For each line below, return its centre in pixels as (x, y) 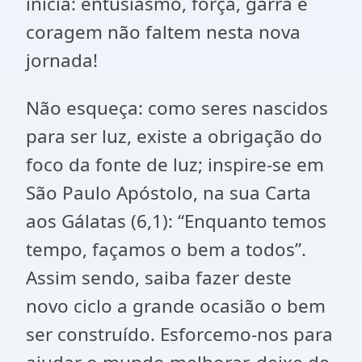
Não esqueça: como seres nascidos (177, 108)
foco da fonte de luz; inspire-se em (175, 164)
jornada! (62, 60)
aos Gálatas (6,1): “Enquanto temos (176, 221)
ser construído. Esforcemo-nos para (179, 334)
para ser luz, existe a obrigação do (174, 136)
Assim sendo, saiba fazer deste (159, 278)
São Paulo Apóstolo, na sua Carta (168, 193)
